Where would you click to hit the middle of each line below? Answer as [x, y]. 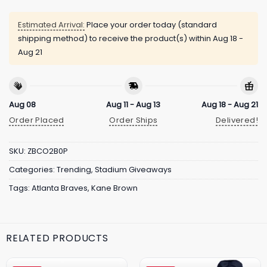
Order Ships [133, 120]
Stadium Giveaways [133, 170]
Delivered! [237, 120]
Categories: [33, 170]
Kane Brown [114, 188]
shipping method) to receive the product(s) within [115, 39]
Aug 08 [22, 104]
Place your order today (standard [151, 25]
